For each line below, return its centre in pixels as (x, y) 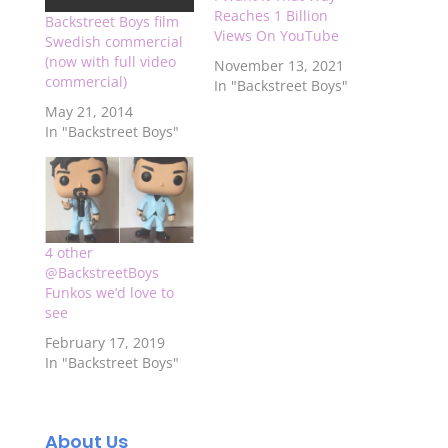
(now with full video (110, 62)
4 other (68, 252)
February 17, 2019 (104, 342)
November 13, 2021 (278, 65)
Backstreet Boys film (111, 22)
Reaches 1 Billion (270, 15)
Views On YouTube (276, 35)
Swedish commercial (113, 42)
